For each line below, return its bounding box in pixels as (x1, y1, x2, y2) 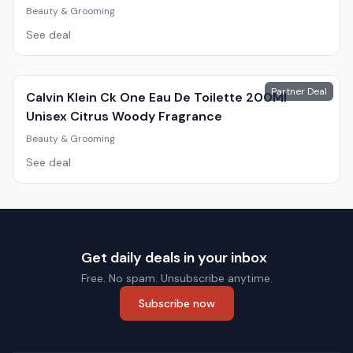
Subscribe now (138, 296, 215, 310)
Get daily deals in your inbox (80, 248, 267, 267)
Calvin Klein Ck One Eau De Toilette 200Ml (26, 89, 287, 106)
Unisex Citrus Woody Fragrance (26, 108, 222, 124)
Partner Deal (271, 85, 327, 98)
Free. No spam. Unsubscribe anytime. (80, 271, 273, 285)
